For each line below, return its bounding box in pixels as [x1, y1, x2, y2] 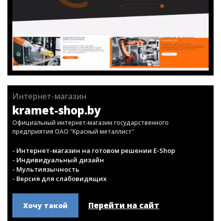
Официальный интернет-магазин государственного [12, 159, 169, 168]
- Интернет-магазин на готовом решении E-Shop [12, 187, 175, 196]
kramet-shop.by [12, 144, 101, 158]
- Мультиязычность [12, 206, 79, 215]
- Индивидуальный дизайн [12, 196, 104, 205]
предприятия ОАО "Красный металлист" [12, 168, 134, 177]
